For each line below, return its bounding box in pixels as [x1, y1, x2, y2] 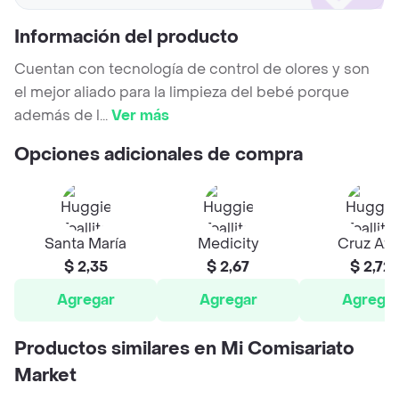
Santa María [45, 234, 126, 254]
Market [14, 364, 77, 388]
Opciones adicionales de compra [14, 143, 303, 167]
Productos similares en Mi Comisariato [14, 338, 354, 362]
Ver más [111, 106, 169, 126]
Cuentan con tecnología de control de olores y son [14, 60, 370, 79]
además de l [14, 106, 100, 126]
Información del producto [14, 26, 239, 50]
